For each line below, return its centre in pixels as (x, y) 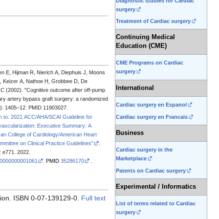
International (135, 88)
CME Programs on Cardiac (150, 63)
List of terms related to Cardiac (156, 204)
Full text (94, 198)
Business (130, 133)
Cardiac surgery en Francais (152, 117)
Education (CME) (141, 46)
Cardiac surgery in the (144, 150)
